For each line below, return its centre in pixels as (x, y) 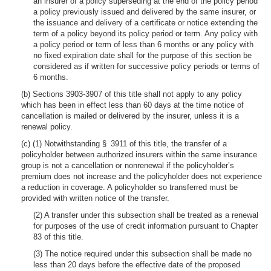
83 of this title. (58, 237)
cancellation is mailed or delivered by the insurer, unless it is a (130, 116)
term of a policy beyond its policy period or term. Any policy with (145, 34)
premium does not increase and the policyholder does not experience (142, 176)
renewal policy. (47, 127)
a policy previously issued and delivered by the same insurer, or (145, 12)
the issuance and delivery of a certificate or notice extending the (145, 23)
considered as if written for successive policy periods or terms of (146, 66)
